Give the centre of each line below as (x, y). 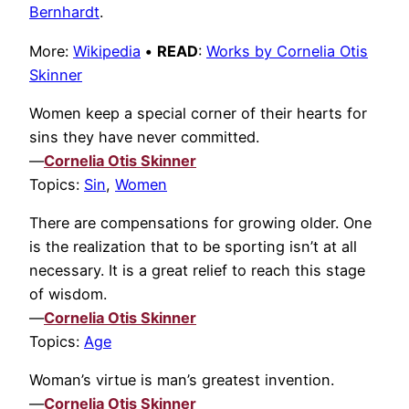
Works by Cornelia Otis (287, 51)
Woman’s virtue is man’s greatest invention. (182, 380)
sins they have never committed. (144, 136)
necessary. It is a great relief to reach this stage (197, 271)
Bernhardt (64, 12)
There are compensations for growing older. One (200, 223)
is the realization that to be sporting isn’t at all (193, 247)
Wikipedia (107, 51)
